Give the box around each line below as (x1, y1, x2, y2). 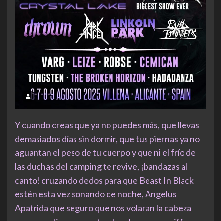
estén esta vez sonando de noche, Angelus (15, 188, 177, 199)
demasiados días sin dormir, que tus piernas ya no (15, 133, 200, 144)
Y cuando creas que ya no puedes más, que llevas (15, 119, 199, 130)
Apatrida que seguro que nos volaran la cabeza (15, 202, 191, 213)
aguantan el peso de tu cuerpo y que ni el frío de (15, 147, 196, 158)
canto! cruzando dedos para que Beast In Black (15, 174, 194, 185)
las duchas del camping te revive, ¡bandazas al (15, 160, 187, 172)
